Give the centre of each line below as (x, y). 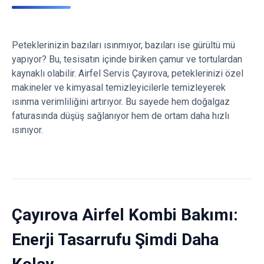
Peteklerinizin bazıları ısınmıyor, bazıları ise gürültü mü (123, 45)
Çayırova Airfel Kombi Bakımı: (125, 215)
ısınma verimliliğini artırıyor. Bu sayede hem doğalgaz (121, 102)
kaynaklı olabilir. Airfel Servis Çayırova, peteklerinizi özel (128, 73)
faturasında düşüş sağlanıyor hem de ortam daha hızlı (121, 116)
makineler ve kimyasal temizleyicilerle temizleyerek (119, 88)
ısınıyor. (27, 130)
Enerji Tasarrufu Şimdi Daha (115, 240)
